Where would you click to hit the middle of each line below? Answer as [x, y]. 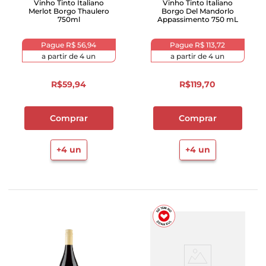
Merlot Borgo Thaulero [69, 11]
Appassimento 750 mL [197, 19]
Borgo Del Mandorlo [197, 11]
